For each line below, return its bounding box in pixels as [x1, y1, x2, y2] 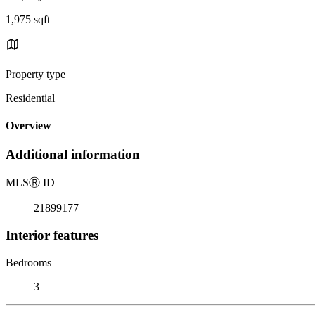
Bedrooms [6, 256, 51, 269]
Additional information [6, 147, 140, 162]
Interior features [6, 227, 98, 243]
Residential [6, 91, 55, 104]
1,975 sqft [6, 13, 50, 25]
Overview [6, 120, 51, 132]
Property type [6, 67, 65, 80]
